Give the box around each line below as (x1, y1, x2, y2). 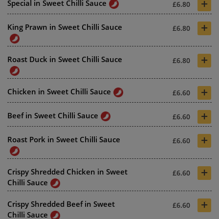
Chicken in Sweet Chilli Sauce (7, 87, 111, 97)
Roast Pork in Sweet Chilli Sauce (7, 134, 120, 145)
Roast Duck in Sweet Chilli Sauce (7, 54, 122, 65)
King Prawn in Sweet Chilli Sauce (7, 22, 122, 32)
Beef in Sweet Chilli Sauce (7, 110, 98, 121)
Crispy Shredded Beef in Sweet (7, 199, 115, 209)
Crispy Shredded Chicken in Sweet (7, 167, 128, 177)
